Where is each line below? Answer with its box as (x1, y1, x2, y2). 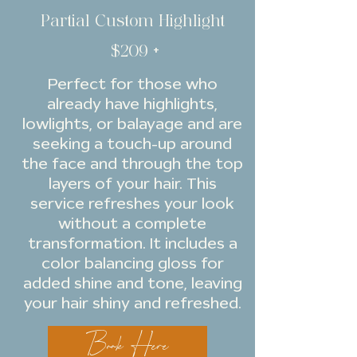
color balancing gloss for (41, 253, 224, 273)
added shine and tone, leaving (22, 273, 242, 292)
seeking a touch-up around (33, 134, 232, 153)
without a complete (58, 214, 206, 233)
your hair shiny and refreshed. (23, 293, 241, 312)
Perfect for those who (47, 74, 218, 93)
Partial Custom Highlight (41, 11, 229, 29)
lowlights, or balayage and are (22, 114, 242, 133)
